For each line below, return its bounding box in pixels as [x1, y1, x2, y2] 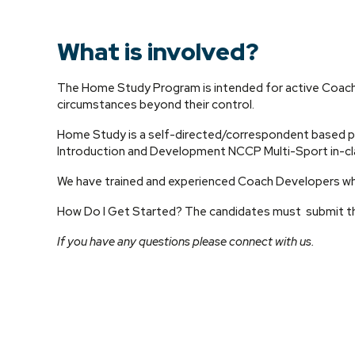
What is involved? [57, 36, 258, 67]
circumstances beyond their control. [57, 97, 254, 113]
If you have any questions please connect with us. [57, 234, 317, 250]
